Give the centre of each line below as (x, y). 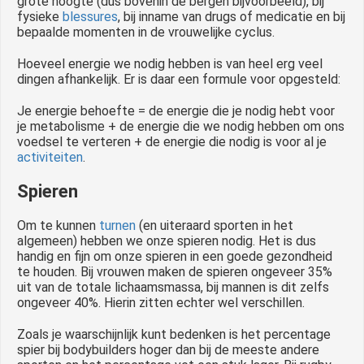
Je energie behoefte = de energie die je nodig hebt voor (176, 111)
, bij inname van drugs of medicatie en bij (232, 17)
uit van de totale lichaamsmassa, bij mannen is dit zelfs (173, 288)
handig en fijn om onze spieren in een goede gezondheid (175, 257)
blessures (90, 17)
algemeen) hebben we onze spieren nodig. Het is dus (167, 241)
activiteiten (50, 158)
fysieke (40, 17)
